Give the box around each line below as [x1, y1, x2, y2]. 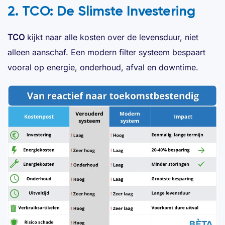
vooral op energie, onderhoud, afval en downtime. [8, 62, 198, 73]
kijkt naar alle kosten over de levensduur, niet [25, 32, 198, 43]
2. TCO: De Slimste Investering [8, 3, 195, 20]
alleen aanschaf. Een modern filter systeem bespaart [8, 47, 205, 58]
